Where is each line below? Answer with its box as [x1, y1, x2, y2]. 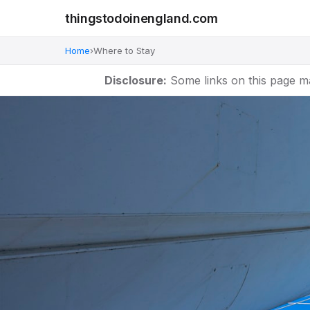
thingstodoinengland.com [65, 10, 218, 26]
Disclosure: [104, 73, 167, 87]
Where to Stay [93, 45, 155, 56]
